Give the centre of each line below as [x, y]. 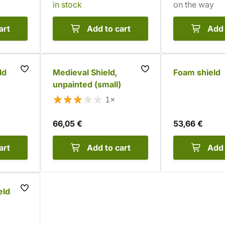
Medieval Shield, [85, 72]
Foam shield [197, 72]
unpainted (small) [87, 84]
